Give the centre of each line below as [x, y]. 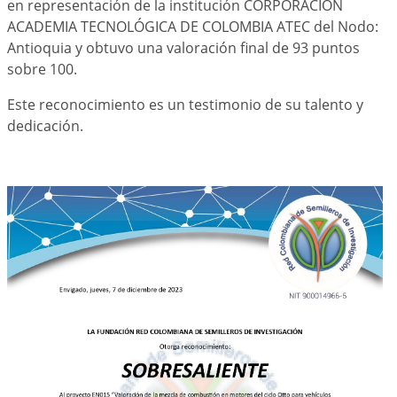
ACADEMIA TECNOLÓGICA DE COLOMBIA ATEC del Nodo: [193, 27]
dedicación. [45, 126]
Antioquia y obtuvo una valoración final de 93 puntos [183, 48]
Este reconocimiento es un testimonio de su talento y [185, 105]
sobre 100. [42, 69]
